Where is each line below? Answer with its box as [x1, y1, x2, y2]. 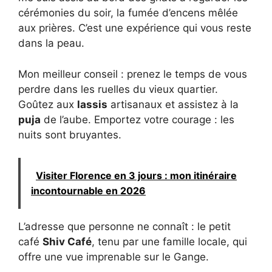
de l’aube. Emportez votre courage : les [41, 113, 234, 126]
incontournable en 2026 [31, 185, 146, 197]
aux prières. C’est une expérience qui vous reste [18, 22, 251, 35]
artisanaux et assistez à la [107, 98, 239, 110]
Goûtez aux [18, 98, 77, 110]
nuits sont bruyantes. [18, 128, 121, 141]
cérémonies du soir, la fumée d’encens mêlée [18, 7, 238, 19]
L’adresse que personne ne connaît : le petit [18, 220, 231, 233]
